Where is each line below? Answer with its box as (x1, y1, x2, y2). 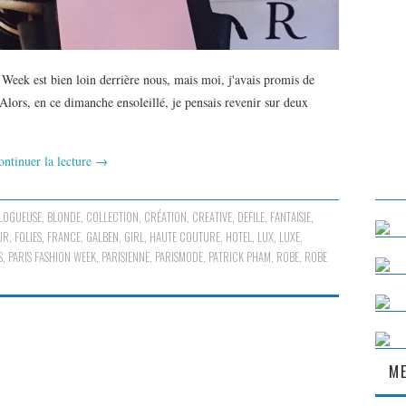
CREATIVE (192, 208, 233, 226)
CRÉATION (144, 208, 188, 226)
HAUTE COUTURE (150, 227, 220, 246)
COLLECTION (86, 208, 140, 226)
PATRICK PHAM (208, 247, 271, 266)
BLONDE (47, 208, 82, 226)
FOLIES (14, 227, 42, 246)
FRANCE (47, 227, 81, 246)
